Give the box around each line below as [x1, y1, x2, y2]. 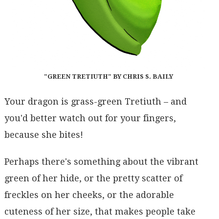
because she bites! [4, 129, 83, 140]
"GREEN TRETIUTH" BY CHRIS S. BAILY [44, 73, 173, 81]
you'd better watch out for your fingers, [4, 112, 176, 123]
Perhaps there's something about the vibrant [4, 156, 198, 167]
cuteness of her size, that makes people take [4, 206, 196, 217]
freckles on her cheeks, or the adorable [4, 190, 174, 200]
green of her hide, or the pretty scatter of [4, 173, 182, 184]
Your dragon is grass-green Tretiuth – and [4, 96, 187, 107]
